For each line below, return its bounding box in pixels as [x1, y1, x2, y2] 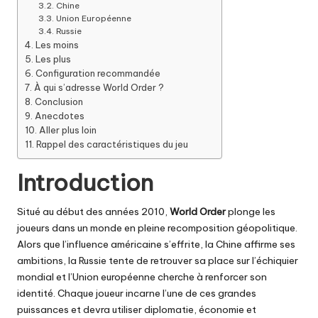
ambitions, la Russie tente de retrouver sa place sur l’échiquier [17, 253, 298, 267]
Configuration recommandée [35, 67, 160, 79]
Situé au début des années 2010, [17, 204, 170, 218]
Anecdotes [34, 109, 84, 121]
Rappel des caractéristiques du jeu [35, 138, 188, 150]
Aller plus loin [38, 124, 97, 136]
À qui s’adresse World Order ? [33, 81, 164, 93]
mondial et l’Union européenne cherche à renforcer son [17, 270, 267, 283]
